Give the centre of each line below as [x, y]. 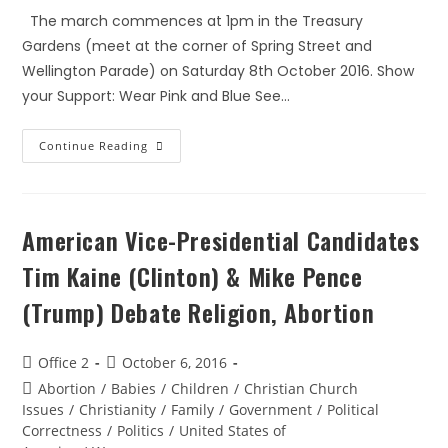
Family [193, 409]
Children [200, 388]
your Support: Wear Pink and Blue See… [156, 96]
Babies [134, 388]
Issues [43, 409]
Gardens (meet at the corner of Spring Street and [197, 46]
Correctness [62, 430]
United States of [233, 430]
